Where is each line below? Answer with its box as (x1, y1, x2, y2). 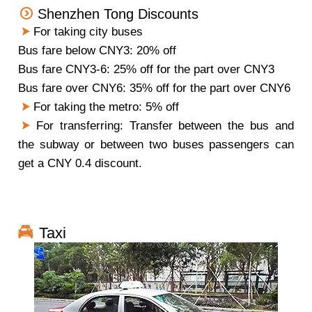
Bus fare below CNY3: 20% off (18, 44, 176, 57)
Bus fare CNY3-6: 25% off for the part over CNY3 (18, 63, 274, 76)
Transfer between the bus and (129, 119, 295, 132)
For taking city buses (33, 25, 143, 38)
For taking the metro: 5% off (33, 100, 179, 114)
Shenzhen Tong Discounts (38, 6, 198, 22)
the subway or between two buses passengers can (18, 138, 294, 151)
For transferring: (36, 119, 130, 132)
